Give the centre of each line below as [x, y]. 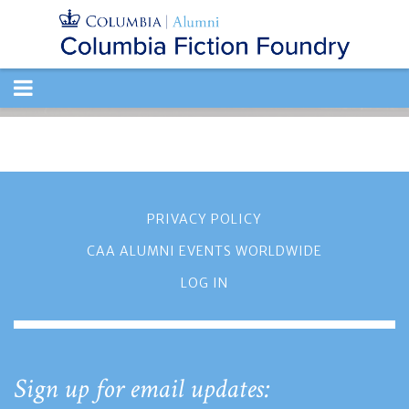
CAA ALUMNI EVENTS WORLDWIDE [204, 251]
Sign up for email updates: [142, 389]
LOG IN [204, 283]
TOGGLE [55, 87]
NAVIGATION [80, 126]
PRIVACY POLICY [204, 219]
